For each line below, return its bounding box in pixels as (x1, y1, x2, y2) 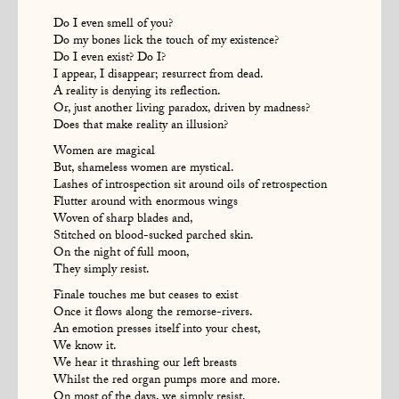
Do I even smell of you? (53, 13, 173, 36)
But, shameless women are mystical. (53, 158, 234, 180)
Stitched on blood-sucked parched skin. (53, 225, 254, 248)
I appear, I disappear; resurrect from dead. (53, 64, 264, 86)
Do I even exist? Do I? (53, 47, 166, 69)
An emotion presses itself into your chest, (53, 319, 261, 341)
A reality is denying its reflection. (53, 81, 221, 103)
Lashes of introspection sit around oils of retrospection (53, 175, 327, 197)
